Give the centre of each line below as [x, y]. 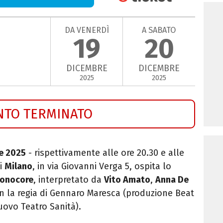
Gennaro [67, 193]
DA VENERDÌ [87, 30]
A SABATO [159, 30]
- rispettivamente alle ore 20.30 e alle [105, 153]
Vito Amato [127, 179]
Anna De [172, 179]
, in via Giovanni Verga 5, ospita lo [102, 166]
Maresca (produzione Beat [141, 193]
